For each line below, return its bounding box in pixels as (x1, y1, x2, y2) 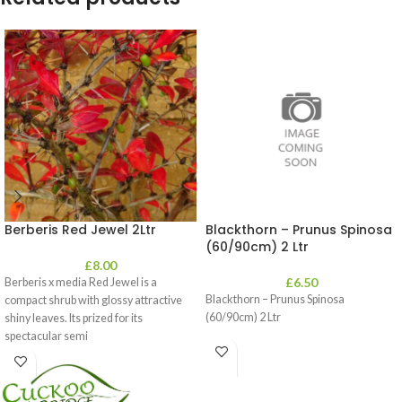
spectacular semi (4, 329, 88, 343)
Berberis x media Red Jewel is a (4, 275, 157, 289)
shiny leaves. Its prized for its (4, 311, 143, 325)
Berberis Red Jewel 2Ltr (4, 221, 156, 239)
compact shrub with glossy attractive (4, 293, 182, 307)
